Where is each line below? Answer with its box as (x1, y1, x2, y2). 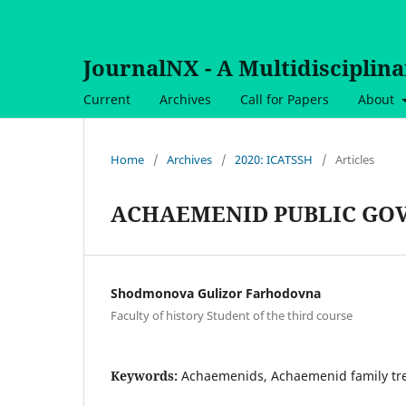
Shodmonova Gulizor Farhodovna (111, 284, 321, 302)
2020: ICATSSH (235, 150, 313, 168)
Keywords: (111, 366, 181, 384)
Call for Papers (240, 90, 329, 108)
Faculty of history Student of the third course (111, 306, 353, 324)
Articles (335, 150, 374, 168)
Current (83, 90, 130, 108)
